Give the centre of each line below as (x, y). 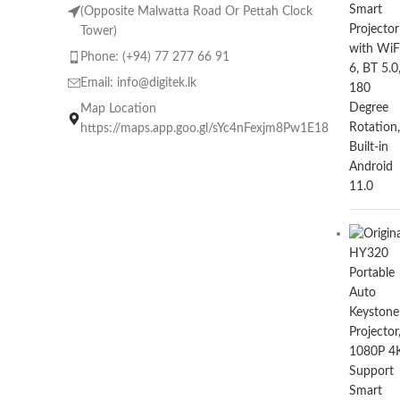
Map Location (118, 108)
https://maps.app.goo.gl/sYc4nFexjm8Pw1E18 (204, 128)
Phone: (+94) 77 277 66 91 (155, 57)
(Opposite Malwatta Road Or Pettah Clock (196, 11)
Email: (99, 83)
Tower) (99, 31)
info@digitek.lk (157, 83)
